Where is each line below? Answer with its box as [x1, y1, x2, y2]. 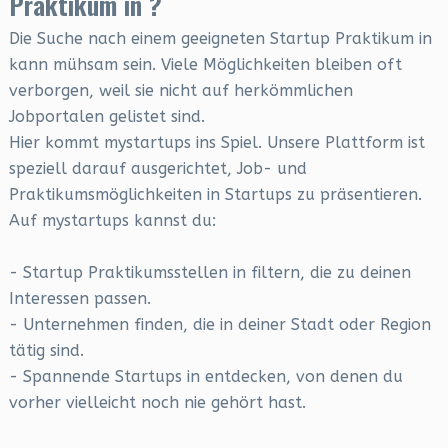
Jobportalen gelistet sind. [8, 107, 205, 126]
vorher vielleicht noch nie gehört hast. [8, 393, 306, 412]
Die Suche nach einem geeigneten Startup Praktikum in [8, 29, 432, 48]
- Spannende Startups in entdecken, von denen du [8, 367, 403, 386]
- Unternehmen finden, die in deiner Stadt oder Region [8, 315, 431, 334]
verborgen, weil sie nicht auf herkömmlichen [8, 81, 353, 100]
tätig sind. [8, 341, 84, 360]
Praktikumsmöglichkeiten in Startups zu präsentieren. [8, 185, 422, 204]
